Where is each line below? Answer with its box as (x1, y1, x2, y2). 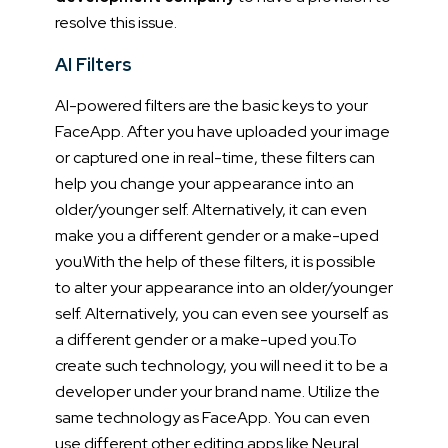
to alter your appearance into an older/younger (55, 276, 393, 298)
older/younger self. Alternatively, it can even (55, 198, 367, 220)
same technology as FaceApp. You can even (55, 406, 370, 428)
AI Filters (55, 52, 132, 76)
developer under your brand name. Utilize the (55, 380, 380, 402)
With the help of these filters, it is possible (83, 250, 376, 272)
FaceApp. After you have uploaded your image (55, 120, 390, 142)
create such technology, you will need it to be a (55, 354, 388, 376)
